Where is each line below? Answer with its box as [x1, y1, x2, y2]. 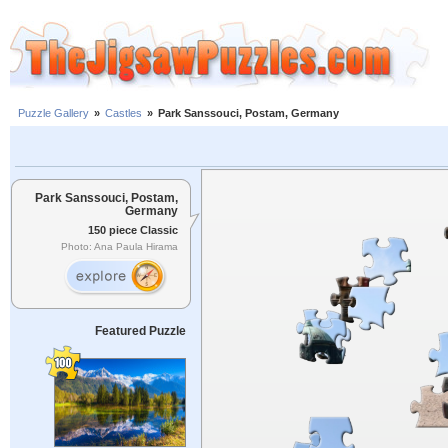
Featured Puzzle [94, 324, 186, 338]
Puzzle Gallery [18, 107, 89, 120]
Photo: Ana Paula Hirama [61, 241, 178, 253]
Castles [105, 107, 142, 120]
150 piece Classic [88, 223, 178, 236]
